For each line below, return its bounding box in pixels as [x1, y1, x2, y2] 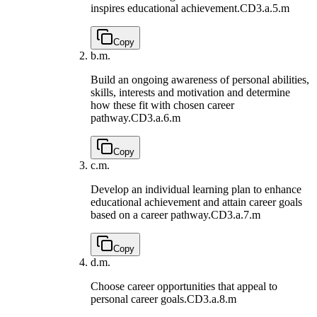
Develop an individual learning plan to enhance [91, 183, 301, 196]
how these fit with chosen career [91, 99, 234, 112]
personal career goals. [91, 293, 187, 306]
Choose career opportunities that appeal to [91, 280, 277, 293]
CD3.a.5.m [240, 2, 289, 15]
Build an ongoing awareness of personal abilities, [91, 74, 309, 86]
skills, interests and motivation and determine [91, 86, 290, 99]
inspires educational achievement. [91, 2, 240, 15]
